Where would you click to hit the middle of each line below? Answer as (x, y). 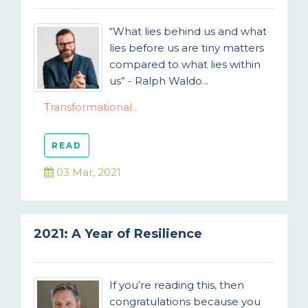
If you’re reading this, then (177, 285)
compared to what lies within (185, 64)
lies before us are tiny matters (187, 48)
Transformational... (91, 107)
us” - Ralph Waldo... (159, 81)
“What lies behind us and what (188, 31)
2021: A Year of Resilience (118, 234)
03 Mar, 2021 (87, 172)
